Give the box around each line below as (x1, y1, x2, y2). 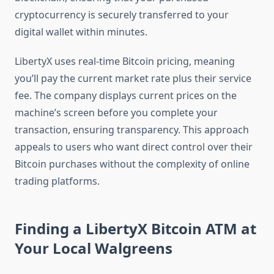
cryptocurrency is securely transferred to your (15, 8, 229, 22)
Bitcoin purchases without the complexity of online (15, 157, 250, 171)
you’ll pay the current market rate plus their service (15, 72, 251, 86)
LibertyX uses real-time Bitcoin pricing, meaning (15, 54, 235, 68)
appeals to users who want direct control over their (15, 140, 253, 154)
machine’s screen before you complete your (15, 106, 218, 120)
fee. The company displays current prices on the (15, 89, 237, 103)
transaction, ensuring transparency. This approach (15, 123, 249, 137)
